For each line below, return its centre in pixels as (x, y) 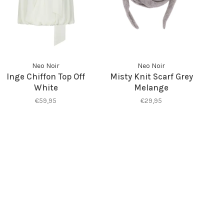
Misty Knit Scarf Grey (151, 76)
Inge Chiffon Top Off (46, 76)
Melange (151, 87)
